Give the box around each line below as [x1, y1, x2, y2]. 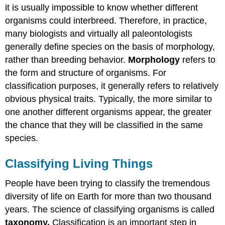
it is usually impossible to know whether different [5, 2, 198, 13]
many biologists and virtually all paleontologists [5, 28, 193, 39]
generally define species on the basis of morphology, [5, 41, 215, 52]
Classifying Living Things [5, 156, 153, 170]
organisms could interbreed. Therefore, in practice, [5, 15, 207, 26]
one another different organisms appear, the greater [5, 106, 212, 117]
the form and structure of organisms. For [5, 67, 167, 78]
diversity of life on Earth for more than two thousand [5, 191, 212, 202]
